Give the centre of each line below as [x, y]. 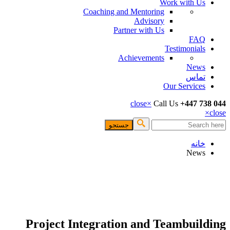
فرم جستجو [196, 135]
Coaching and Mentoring [124, 12]
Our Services [184, 86]
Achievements [141, 58]
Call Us [166, 103]
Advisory [149, 21]
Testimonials [185, 49]
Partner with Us [139, 30]
